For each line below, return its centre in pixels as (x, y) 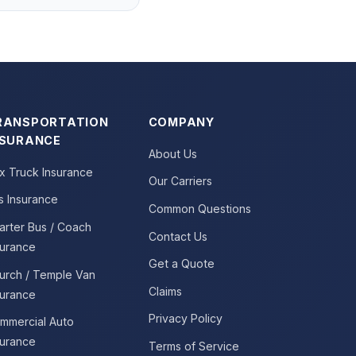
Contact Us (178, 236)
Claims (165, 291)
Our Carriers (180, 181)
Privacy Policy (185, 319)
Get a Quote (181, 264)
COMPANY (181, 122)
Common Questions (199, 209)
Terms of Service (193, 346)
